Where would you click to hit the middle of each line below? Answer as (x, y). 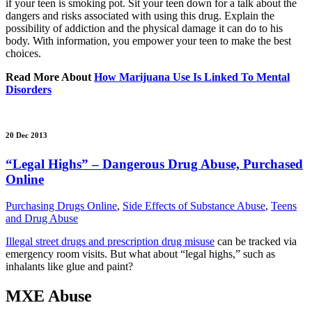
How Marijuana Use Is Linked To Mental (192, 77)
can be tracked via (256, 242)
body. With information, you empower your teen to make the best (148, 40)
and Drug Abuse (42, 219)
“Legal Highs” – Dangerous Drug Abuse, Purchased (154, 164)
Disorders (29, 89)
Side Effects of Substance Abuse (194, 206)
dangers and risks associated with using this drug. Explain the (140, 15)
